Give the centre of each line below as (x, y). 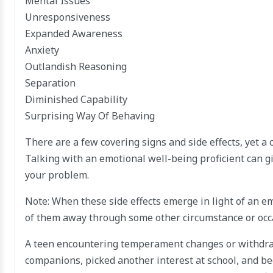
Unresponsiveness (68, 17)
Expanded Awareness (74, 34)
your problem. (57, 175)
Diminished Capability (76, 100)
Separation (50, 83)
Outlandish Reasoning (76, 67)
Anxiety (42, 50)
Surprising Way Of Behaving (90, 116)
